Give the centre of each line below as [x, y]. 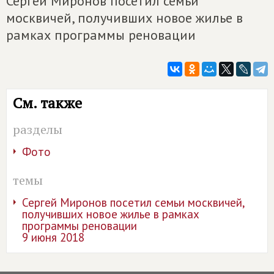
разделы [38, 129]
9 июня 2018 [53, 237]
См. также [47, 102]
